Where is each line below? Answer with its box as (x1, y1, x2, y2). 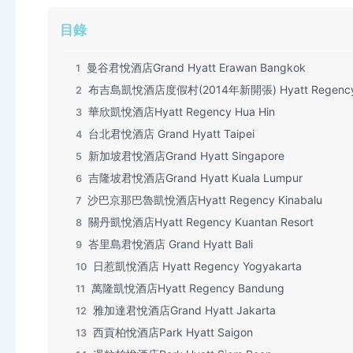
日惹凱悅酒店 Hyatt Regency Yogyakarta (93, 258, 302, 273)
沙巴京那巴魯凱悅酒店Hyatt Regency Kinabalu (87, 192, 322, 206)
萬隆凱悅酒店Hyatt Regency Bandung (91, 281, 284, 295)
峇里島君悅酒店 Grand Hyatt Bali (88, 236, 253, 251)
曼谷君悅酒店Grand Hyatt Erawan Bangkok (87, 60, 306, 74)
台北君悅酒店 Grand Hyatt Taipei (88, 126, 255, 140)
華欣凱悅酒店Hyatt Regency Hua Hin (88, 104, 275, 118)
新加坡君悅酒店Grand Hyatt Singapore (88, 148, 284, 162)
